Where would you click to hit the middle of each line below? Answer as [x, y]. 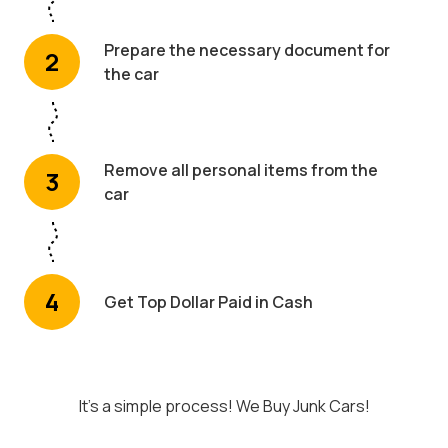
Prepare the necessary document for [247, 49]
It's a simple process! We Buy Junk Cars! [224, 405]
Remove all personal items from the [241, 169]
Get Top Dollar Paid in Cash [208, 301]
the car [131, 73]
